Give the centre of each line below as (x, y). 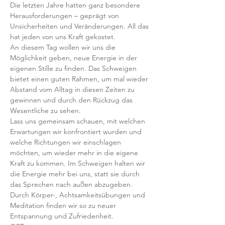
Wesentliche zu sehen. (45, 110)
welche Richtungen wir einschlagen (67, 142)
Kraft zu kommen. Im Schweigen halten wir (79, 163)
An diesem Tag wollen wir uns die (64, 47)
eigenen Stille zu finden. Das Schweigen (74, 68)
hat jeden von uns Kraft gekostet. (64, 37)
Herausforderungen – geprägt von (66, 16)
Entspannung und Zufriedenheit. (62, 216)
